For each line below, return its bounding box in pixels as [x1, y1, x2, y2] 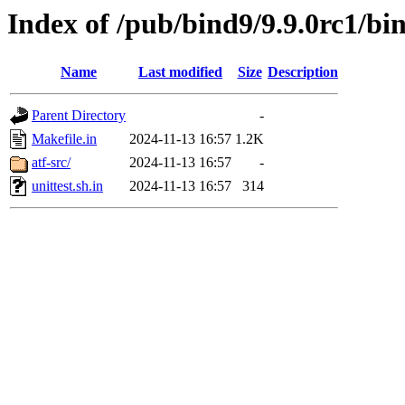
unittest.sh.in [32, 178, 103, 194]
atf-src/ [32, 155, 71, 171]
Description [268, 64, 338, 80]
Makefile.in [32, 131, 97, 147]
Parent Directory [32, 108, 126, 124]
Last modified [138, 64, 222, 80]
